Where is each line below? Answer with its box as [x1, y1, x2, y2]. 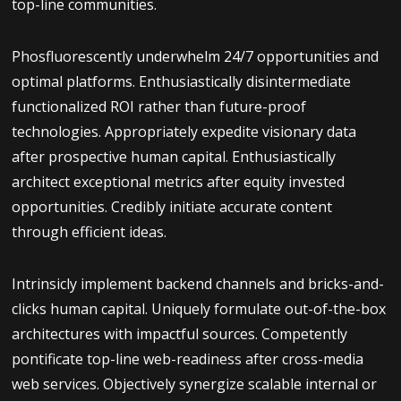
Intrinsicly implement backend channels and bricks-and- [11, 274, 384, 294]
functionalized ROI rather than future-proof [11, 97, 306, 117]
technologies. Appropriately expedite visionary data [11, 122, 356, 142]
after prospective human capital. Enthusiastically [11, 147, 336, 167]
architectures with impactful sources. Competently [11, 324, 347, 345]
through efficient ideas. [11, 222, 166, 243]
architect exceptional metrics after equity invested [11, 172, 345, 192]
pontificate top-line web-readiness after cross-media [11, 349, 363, 370]
